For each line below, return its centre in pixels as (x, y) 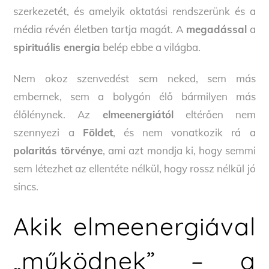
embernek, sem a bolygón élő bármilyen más (134, 97)
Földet (98, 133)
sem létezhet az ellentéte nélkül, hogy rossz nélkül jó (134, 169)
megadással (216, 29)
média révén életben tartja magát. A (100, 29)
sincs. (26, 187)
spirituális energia (57, 47)
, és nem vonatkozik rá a (184, 133)
